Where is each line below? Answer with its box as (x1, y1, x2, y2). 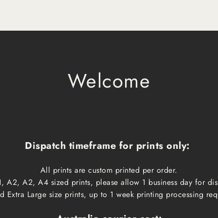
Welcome (67, 67, 151, 95)
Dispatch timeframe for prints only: (25, 139, 193, 153)
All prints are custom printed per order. (40, 164, 178, 176)
